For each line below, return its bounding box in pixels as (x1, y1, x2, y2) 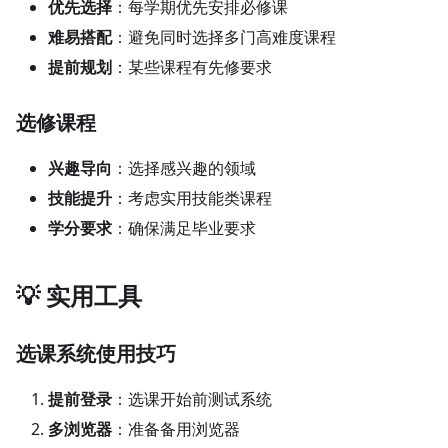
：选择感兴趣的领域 (112, 156, 256, 179)
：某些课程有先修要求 (112, 55, 272, 78)
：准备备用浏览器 (112, 417, 240, 440)
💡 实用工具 (16, 278, 142, 312)
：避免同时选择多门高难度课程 (112, 25, 336, 48)
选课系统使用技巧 (16, 339, 176, 367)
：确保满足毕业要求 (112, 216, 256, 239)
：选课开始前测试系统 (112, 387, 272, 410)
